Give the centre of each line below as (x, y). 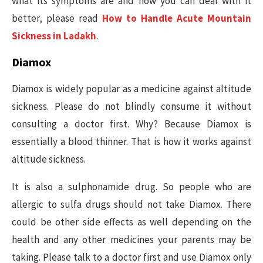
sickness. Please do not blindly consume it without (131, 106)
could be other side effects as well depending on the (131, 222)
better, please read (57, 18)
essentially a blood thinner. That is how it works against (131, 141)
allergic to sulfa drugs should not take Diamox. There (131, 204)
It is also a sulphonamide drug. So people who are (131, 187)
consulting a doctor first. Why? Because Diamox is (131, 124)
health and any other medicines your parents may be (131, 240)
